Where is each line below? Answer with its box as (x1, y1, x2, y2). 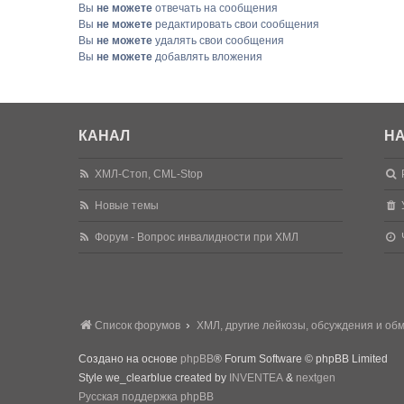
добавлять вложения (152, 50, 262, 63)
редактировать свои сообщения (152, 18, 319, 31)
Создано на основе (78, 353, 180, 365)
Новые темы (95, 199, 160, 212)
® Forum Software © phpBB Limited (214, 353, 388, 365)
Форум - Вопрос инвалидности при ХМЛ (95, 231, 299, 243)
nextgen (296, 372, 335, 384)
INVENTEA (229, 372, 283, 384)
